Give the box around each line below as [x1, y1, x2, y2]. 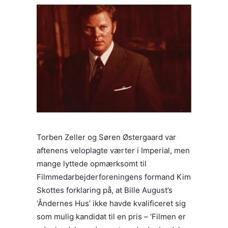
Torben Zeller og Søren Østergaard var [37, 132, 176, 142]
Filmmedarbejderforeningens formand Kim [37, 172, 191, 182]
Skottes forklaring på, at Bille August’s [37, 185, 173, 195]
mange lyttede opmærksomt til [37, 159, 147, 168]
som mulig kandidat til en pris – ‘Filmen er [37, 212, 186, 221]
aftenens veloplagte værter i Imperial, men [37, 146, 190, 155]
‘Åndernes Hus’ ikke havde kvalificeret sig [37, 198, 186, 208]
